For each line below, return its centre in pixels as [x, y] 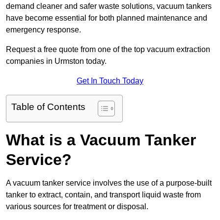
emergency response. [43, 30]
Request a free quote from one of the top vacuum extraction [108, 50]
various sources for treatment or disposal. [77, 207]
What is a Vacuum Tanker [101, 140]
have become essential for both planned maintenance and [107, 18]
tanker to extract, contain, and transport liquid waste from [103, 195]
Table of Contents [48, 107]
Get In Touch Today [110, 81]
